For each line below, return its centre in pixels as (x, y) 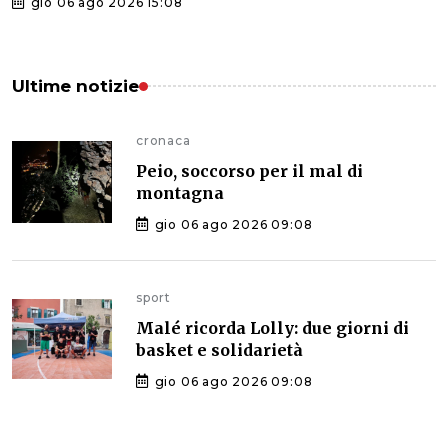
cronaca (163, 140)
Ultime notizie (75, 85)
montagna (180, 192)
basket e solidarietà (219, 349)
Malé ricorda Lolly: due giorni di (272, 327)
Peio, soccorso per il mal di (249, 170)
